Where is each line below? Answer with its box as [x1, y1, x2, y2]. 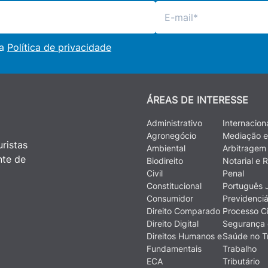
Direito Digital [146, 218, 199, 229]
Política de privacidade [7, 41, 112, 54]
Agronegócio [146, 130, 196, 141]
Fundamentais [146, 243, 202, 254]
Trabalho [222, 243, 257, 254]
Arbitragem [222, 143, 266, 154]
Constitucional [146, 181, 202, 191]
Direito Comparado [146, 206, 220, 217]
